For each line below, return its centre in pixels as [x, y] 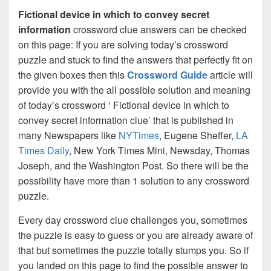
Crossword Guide [167, 75]
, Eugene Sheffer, [198, 135]
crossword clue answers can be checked [160, 30]
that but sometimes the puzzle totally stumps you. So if [133, 250]
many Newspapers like [68, 135]
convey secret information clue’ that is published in [126, 120]
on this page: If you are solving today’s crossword [123, 45]
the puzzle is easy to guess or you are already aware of [135, 235]
